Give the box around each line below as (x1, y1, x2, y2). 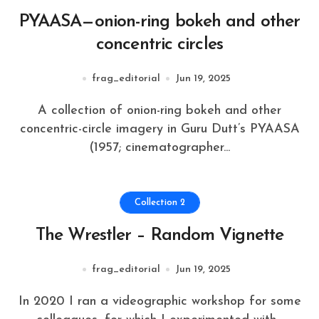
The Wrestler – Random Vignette (36, 226, 283, 244)
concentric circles (96, 35, 223, 53)
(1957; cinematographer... (89, 140, 230, 155)
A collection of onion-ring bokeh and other (38, 103, 47, 117)
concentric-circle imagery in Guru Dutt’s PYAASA (19, 122, 300, 136)
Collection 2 (134, 197, 185, 207)
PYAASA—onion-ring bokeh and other (19, 12, 300, 31)
